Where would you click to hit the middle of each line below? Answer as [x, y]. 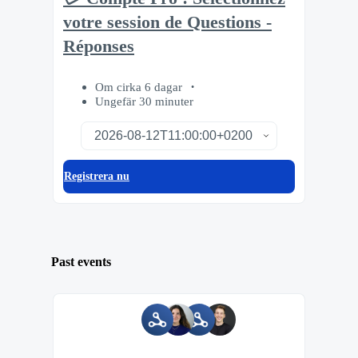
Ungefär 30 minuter [144, 101]
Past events [81, 262]
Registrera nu [97, 176]
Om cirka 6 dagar [140, 86]
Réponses [99, 47]
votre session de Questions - [167, 23]
